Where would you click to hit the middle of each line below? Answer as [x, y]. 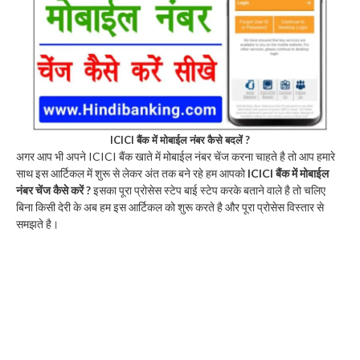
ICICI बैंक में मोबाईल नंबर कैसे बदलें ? [180, 139]
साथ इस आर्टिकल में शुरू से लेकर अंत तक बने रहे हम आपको [132, 173]
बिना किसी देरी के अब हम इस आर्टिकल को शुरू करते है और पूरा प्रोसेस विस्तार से [170, 207]
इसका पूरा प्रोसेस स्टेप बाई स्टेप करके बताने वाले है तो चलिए [208, 190]
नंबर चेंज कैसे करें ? [53, 190]
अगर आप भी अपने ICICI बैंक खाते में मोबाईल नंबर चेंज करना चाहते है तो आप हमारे [176, 156]
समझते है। [37, 223]
